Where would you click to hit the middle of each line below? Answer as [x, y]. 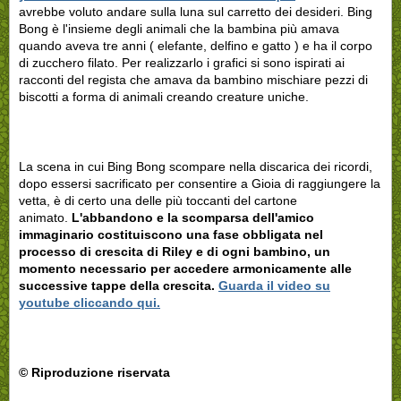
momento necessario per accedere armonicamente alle [185, 269]
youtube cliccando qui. [90, 303]
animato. [43, 218]
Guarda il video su [274, 286]
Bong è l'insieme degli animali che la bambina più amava [179, 29]
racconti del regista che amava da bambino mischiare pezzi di [193, 80]
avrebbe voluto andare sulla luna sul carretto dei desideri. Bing [196, 12]
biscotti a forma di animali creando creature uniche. [164, 97]
